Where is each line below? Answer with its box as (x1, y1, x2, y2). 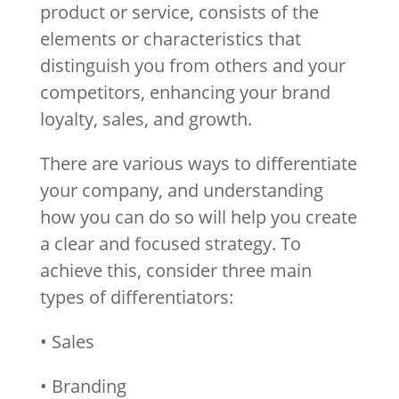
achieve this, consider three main (39, 258, 312, 282)
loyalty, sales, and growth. (39, 107, 252, 131)
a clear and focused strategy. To (39, 232, 301, 256)
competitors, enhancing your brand (39, 80, 330, 104)
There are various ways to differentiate (39, 151, 357, 175)
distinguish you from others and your (39, 53, 346, 77)
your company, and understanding (39, 178, 323, 202)
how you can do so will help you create (39, 205, 357, 229)
